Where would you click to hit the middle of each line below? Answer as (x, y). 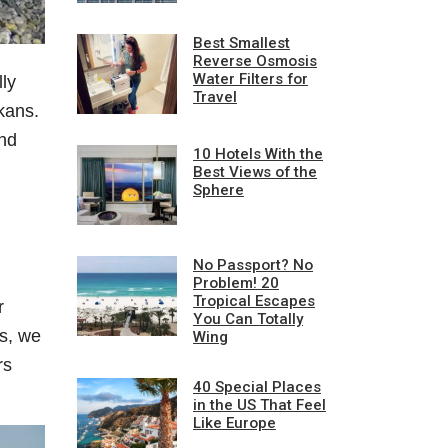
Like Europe (234, 422)
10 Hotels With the (258, 153)
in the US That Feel (259, 404)
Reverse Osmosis (255, 60)
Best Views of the (255, 171)
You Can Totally (248, 318)
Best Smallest (241, 42)
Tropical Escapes (254, 300)
